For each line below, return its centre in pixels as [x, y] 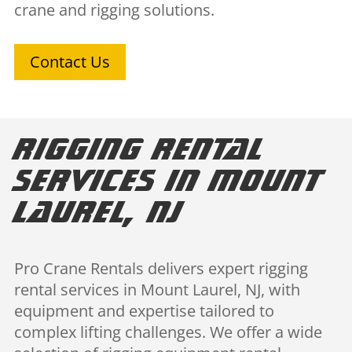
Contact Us [70, 61]
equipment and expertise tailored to [144, 310]
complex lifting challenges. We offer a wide [168, 332]
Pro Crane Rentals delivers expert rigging [161, 268]
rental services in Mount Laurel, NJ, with [157, 289]
